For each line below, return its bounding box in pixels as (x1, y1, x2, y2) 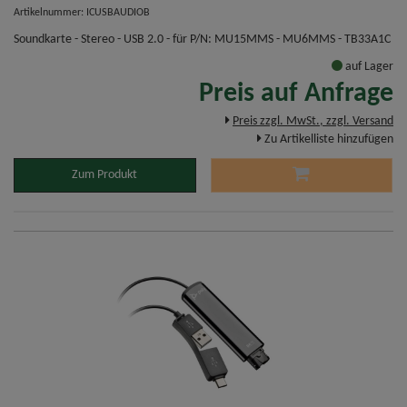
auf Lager (342, 60, 393, 74)
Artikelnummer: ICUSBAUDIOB (14, 7, 150, 19)
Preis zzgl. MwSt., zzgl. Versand (233, 114, 393, 129)
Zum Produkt (72, 168, 138, 183)
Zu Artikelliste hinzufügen (264, 133, 393, 147)
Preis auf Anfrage (199, 80, 393, 109)
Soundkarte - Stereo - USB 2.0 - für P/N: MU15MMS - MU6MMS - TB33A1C (14, 33, 391, 47)
